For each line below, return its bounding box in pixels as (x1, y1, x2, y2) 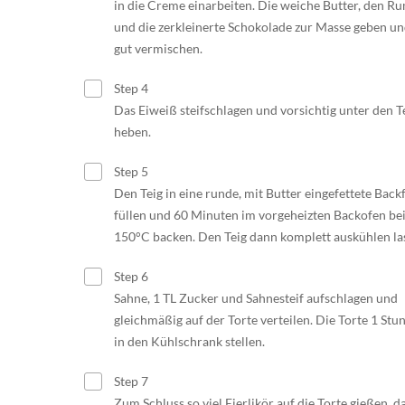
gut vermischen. (113, 40, 202, 56)
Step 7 (110, 372, 148, 389)
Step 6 (110, 268, 148, 284)
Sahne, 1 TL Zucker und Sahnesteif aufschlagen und (113, 289, 398, 306)
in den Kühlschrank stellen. (113, 333, 265, 349)
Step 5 (110, 163, 148, 179)
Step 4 (110, 80, 148, 96)
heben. (113, 123, 151, 139)
